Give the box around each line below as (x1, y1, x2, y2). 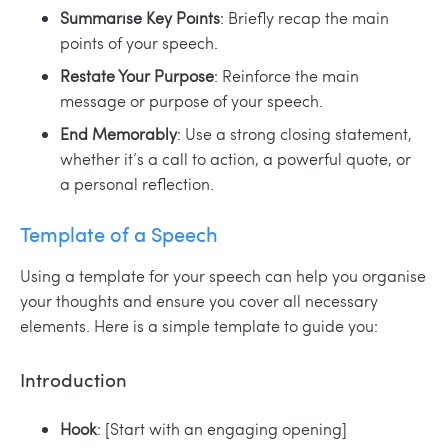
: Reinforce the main (214, 64, 359, 86)
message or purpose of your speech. (60, 89, 323, 111)
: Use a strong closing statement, (177, 122, 412, 144)
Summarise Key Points (60, 6, 220, 28)
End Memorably (60, 122, 177, 144)
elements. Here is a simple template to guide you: (20, 314, 378, 336)
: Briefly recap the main (220, 6, 389, 28)
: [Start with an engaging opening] (97, 418, 347, 440)
